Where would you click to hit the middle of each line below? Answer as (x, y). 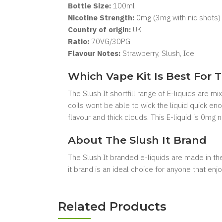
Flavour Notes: (94, 53)
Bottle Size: (89, 6)
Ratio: (79, 41)
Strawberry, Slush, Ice (157, 53)
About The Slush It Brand (137, 140)
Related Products (112, 206)
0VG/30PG (113, 41)
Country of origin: (99, 29)
